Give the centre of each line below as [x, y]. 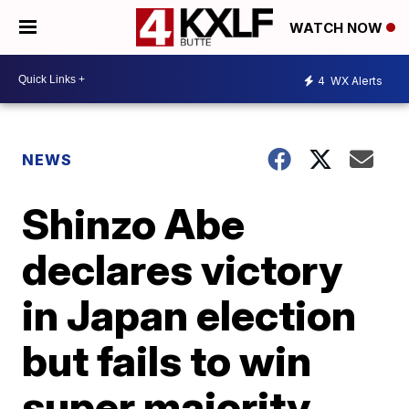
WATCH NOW [338, 28]
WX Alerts [355, 80]
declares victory [183, 269]
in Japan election [189, 315]
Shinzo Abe [134, 224]
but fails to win [167, 361]
